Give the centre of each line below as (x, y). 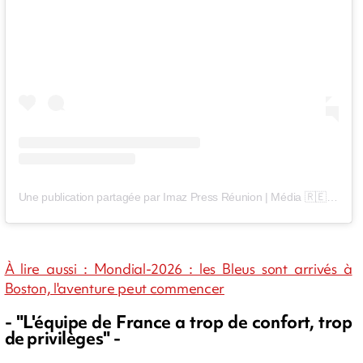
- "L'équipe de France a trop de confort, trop (178, 322)
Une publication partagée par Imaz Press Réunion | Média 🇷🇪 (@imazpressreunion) (332, 196)
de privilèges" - (64, 338)
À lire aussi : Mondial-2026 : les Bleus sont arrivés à (178, 268)
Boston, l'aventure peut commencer (114, 288)
